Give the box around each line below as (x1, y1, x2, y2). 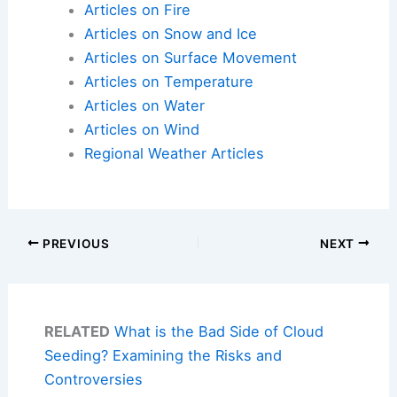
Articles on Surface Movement (83, 48, 297, 66)
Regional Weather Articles (83, 144, 264, 162)
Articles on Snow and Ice (83, 24, 257, 43)
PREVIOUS (39, 236, 110, 251)
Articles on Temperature (83, 72, 253, 90)
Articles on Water (83, 96, 205, 114)
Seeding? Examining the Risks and (43, 346, 282, 365)
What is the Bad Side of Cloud (113, 323, 323, 341)
